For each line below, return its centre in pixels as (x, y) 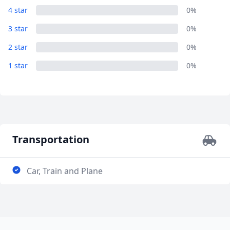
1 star (18, 65)
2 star (18, 47)
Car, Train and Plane (65, 171)
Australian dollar (82, 16)
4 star (18, 10)
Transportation (51, 139)
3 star (18, 28)
